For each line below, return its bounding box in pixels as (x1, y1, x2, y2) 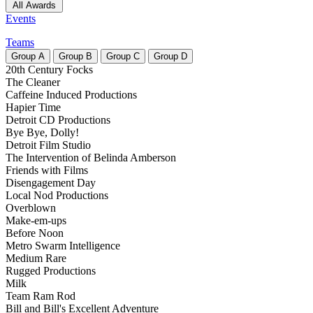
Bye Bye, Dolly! (6, 126, 79, 139)
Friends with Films (6, 164, 88, 177)
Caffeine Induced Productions (6, 89, 137, 101)
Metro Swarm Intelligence (6, 240, 120, 252)
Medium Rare (6, 252, 66, 265)
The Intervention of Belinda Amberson (6, 152, 176, 164)
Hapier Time (6, 101, 61, 114)
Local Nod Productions (6, 189, 108, 202)
